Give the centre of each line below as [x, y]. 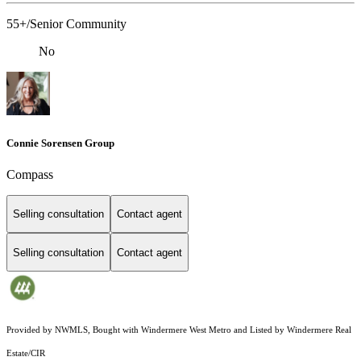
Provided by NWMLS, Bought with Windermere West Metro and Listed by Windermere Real [179, 330]
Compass [30, 174]
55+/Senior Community [66, 24]
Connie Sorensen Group [60, 143]
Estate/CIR [26, 354]
